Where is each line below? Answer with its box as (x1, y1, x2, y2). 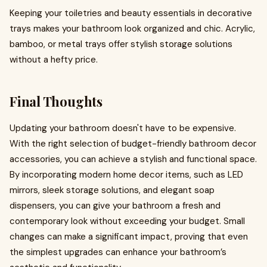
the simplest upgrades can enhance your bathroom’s (10, 246, 226, 258)
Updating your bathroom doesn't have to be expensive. (10, 122, 236, 134)
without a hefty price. (10, 54, 98, 66)
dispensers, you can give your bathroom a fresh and (10, 200, 221, 212)
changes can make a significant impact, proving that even (10, 231, 248, 243)
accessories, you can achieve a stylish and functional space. (10, 153, 257, 165)
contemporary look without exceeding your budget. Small (10, 215, 245, 227)
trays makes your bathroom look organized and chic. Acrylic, (10, 23, 255, 35)
